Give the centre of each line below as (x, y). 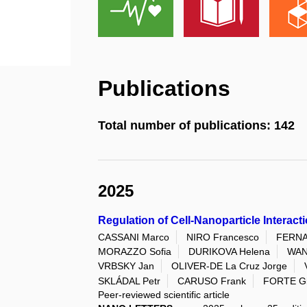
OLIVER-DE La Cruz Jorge (230, 266)
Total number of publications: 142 (197, 125)
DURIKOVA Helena (230, 252)
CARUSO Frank (212, 281)
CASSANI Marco (134, 237)
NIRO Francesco (223, 237)
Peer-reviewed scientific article (164, 294)
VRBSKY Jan (126, 266)
